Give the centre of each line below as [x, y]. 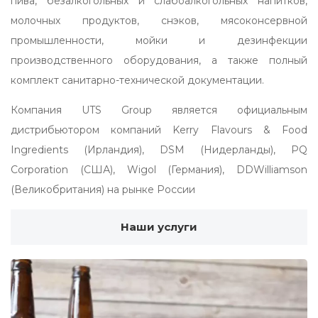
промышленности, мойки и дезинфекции [159, 41]
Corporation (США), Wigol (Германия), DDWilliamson [159, 170]
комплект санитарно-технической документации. [137, 81]
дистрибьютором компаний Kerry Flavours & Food [159, 130]
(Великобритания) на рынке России [103, 190]
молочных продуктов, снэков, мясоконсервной [159, 21]
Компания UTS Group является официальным [159, 110]
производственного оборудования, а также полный [159, 61]
